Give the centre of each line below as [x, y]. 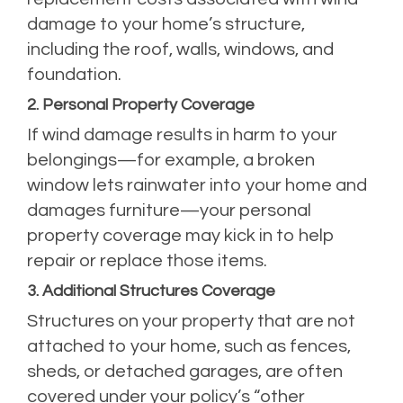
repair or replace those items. [147, 260]
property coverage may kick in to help [181, 235]
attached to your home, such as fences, [189, 346]
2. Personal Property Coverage [141, 104]
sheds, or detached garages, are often [185, 371]
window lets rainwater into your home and [197, 185]
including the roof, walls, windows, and [180, 49]
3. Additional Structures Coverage [151, 291]
